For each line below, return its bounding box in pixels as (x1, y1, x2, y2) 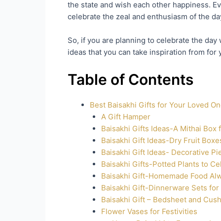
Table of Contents (68, 70, 193, 88)
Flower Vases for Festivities (101, 206, 197, 216)
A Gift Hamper (101, 111, 150, 121)
